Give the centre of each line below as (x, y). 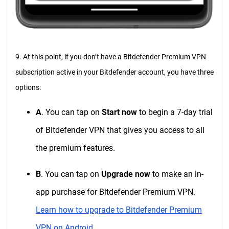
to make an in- (177, 174)
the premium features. (75, 148)
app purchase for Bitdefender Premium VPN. (116, 192)
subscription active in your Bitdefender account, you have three (114, 72)
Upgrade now (126, 174)
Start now (119, 112)
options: (28, 88)
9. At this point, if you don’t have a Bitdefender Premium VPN (111, 57)
